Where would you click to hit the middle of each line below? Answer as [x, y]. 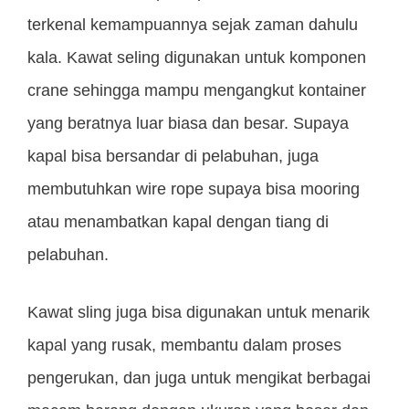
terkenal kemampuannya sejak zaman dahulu [193, 25]
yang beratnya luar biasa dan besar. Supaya [188, 124]
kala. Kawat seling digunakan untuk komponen [197, 58]
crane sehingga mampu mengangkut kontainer [197, 91]
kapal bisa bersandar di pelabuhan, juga [173, 157]
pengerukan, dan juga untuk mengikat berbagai [199, 378]
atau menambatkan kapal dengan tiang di [178, 222]
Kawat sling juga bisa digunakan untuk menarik [199, 313]
